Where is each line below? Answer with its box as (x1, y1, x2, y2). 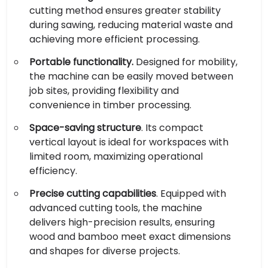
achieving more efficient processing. (29, 32, 200, 46)
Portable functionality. (29, 55, 133, 69)
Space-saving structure (29, 121, 141, 135)
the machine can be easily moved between (29, 69, 233, 83)
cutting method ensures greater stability (29, 4, 221, 17)
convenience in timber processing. (29, 98, 191, 112)
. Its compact (141, 121, 203, 135)
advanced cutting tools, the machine (29, 201, 202, 215)
